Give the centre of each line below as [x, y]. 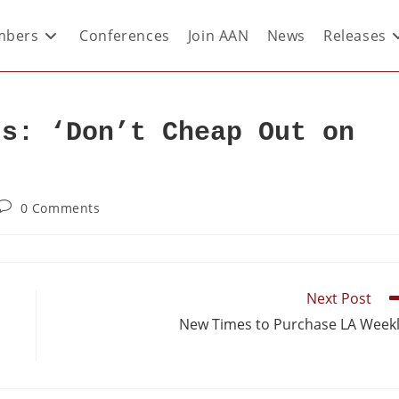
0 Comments [60, 208]
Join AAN [218, 36]
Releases [354, 36]
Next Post [339, 298]
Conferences [125, 36]
